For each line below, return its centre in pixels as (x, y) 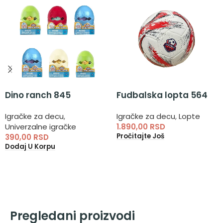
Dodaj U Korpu (30, 147)
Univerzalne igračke (41, 126)
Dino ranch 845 (38, 95)
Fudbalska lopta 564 (162, 95)
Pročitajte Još (140, 136)
